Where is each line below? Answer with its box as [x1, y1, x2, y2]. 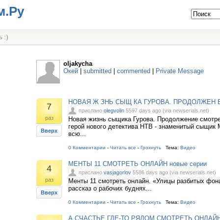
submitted [83, 67, 111, 75]
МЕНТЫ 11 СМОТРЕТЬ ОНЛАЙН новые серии [68, 160, 207, 167]
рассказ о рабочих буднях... [68, 185, 152, 192]
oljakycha [63, 60, 92, 67]
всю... [68, 130, 86, 137]
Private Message [156, 67, 204, 75]
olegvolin [104, 108, 124, 113]
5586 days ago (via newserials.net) [131, 169, 216, 175]
